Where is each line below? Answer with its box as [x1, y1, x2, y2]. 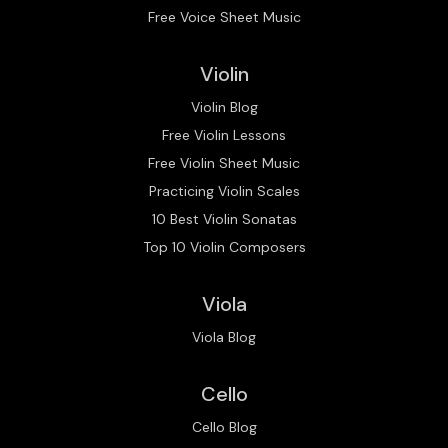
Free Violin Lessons [162, 125, 286, 144]
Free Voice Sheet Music [147, 7, 301, 26]
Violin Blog [190, 97, 258, 116]
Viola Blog [192, 327, 256, 346]
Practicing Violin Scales [148, 181, 300, 200]
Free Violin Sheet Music [148, 153, 300, 172]
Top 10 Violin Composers [142, 237, 306, 256]
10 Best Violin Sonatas [151, 209, 297, 228]
